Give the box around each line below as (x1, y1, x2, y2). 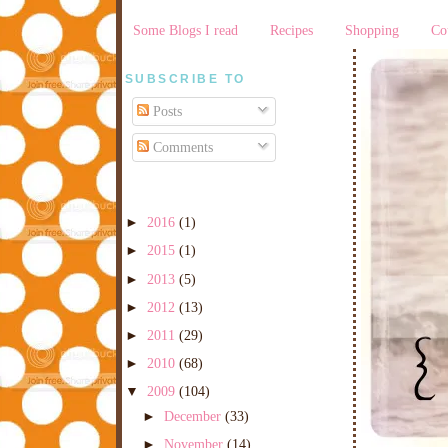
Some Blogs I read (132, 21, 238, 38)
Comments (149, 139, 214, 156)
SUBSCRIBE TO (125, 71, 246, 86)
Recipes (269, 21, 313, 38)
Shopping (345, 21, 400, 38)
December (164, 407, 226, 424)
